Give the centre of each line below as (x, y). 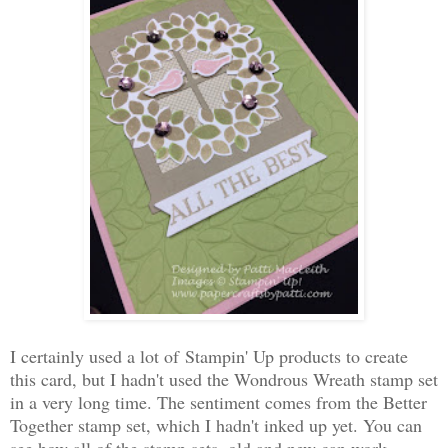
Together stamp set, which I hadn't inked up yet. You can (216, 424)
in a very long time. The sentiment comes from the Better (218, 401)
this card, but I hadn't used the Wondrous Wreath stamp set (224, 378)
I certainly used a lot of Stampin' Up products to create (209, 355)
